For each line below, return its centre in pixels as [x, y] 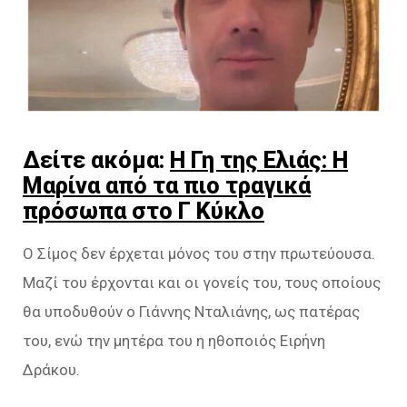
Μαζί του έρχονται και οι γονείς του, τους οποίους [202, 283]
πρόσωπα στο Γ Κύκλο [144, 211]
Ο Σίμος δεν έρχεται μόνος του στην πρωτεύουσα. [199, 254]
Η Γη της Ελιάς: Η [259, 160]
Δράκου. [51, 370]
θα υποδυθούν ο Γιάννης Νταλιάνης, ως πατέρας [191, 312]
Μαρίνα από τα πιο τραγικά [167, 186]
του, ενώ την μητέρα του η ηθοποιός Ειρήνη [174, 341]
